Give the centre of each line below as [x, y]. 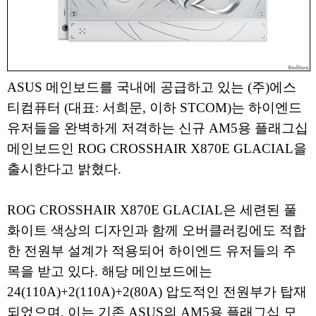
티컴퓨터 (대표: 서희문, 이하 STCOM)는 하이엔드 [154, 108]
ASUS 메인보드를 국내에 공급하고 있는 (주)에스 [152, 87]
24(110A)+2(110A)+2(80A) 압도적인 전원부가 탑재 [157, 292]
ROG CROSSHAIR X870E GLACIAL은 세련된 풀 [152, 210]
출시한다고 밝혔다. [64, 169]
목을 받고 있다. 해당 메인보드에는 [110, 271]
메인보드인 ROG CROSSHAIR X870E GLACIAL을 [157, 148]
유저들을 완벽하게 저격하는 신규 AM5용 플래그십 [158, 128]
